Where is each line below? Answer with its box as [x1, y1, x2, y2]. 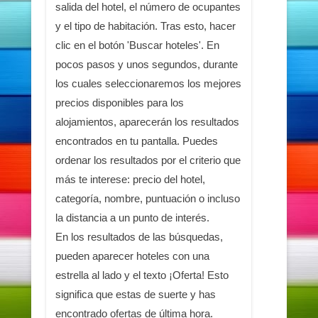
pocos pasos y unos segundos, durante [55, 57, 238, 70]
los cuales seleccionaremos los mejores [55, 77, 241, 89]
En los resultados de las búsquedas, [55, 230, 223, 243]
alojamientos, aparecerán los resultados [55, 115, 239, 128]
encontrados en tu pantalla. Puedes [55, 134, 218, 147]
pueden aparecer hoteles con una [55, 249, 209, 262]
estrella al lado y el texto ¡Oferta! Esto [55, 268, 229, 281]
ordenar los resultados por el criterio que [55, 153, 241, 166]
